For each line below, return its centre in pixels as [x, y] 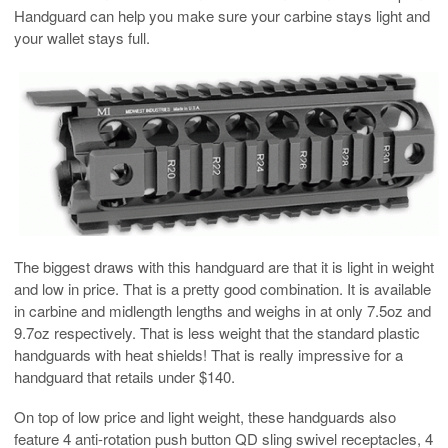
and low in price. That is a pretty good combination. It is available [222, 289]
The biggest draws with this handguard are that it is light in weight [224, 267]
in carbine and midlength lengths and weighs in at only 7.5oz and [222, 311]
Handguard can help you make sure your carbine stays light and [222, 15]
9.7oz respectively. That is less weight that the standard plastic [217, 333]
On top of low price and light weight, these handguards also [205, 417]
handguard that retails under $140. [124, 377]
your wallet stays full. [82, 37]
